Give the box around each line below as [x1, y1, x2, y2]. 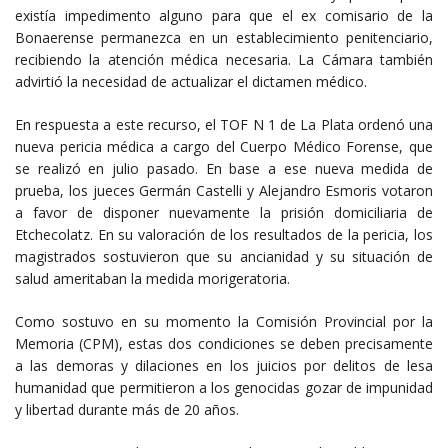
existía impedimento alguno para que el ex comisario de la [15, 5, 433, 25]
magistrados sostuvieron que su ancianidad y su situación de [15, 246, 433, 266]
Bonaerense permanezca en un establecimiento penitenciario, [15, 27, 433, 47]
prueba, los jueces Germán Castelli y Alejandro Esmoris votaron [15, 180, 433, 200]
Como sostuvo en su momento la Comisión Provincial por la [15, 311, 433, 331]
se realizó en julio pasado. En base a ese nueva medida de [15, 158, 433, 178]
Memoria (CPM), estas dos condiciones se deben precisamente [15, 333, 433, 353]
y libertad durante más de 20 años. [15, 399, 239, 419]
